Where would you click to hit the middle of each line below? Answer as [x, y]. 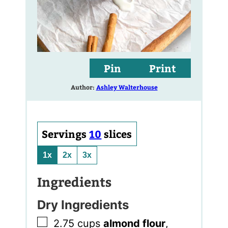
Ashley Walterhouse [127, 87]
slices [118, 134]
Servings [66, 134]
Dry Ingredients [83, 205]
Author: [83, 87]
